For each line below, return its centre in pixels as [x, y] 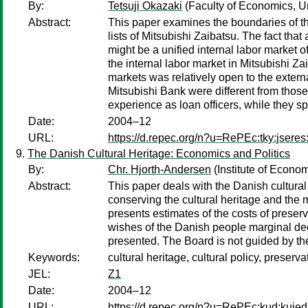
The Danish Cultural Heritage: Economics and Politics [159, 154]
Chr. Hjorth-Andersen [159, 169]
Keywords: [54, 257]
